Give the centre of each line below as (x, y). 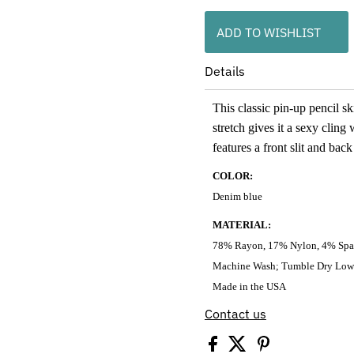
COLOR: (232, 176)
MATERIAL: (241, 225)
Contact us (235, 314)
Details (224, 72)
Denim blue (237, 197)
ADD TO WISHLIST (268, 32)
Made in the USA (249, 287)
